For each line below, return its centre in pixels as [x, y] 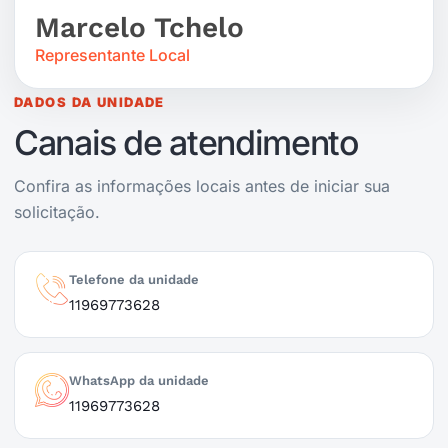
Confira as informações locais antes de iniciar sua [202, 186]
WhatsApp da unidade [139, 380]
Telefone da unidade [134, 279]
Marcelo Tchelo [139, 27]
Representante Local [112, 55]
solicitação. [57, 212]
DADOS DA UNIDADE [89, 102]
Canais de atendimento [186, 142]
